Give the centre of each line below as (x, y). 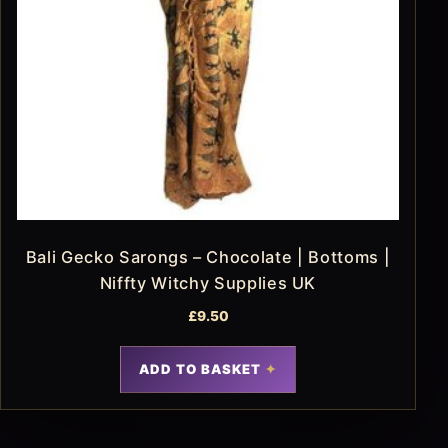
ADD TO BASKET (200, 369)
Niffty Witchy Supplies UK (208, 283)
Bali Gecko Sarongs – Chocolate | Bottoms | (208, 257)
